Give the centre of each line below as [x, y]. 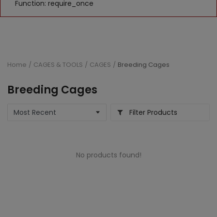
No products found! [108, 155]
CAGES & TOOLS [58, 65]
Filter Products [153, 112]
